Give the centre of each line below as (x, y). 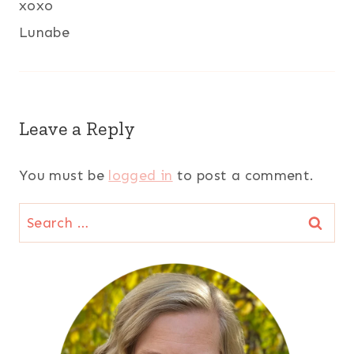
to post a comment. (243, 176)
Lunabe (45, 33)
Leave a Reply (77, 129)
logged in (141, 176)
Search (41, 216)
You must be (64, 176)
